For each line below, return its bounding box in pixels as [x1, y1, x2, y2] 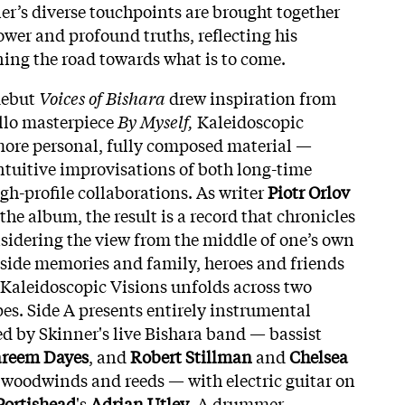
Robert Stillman [130, 344, 252, 368]
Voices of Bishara [39, 85, 165, 109]
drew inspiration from [165, 85, 336, 109]
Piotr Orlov [264, 179, 350, 203]
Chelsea [289, 344, 348, 368]
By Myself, [118, 108, 193, 133]
